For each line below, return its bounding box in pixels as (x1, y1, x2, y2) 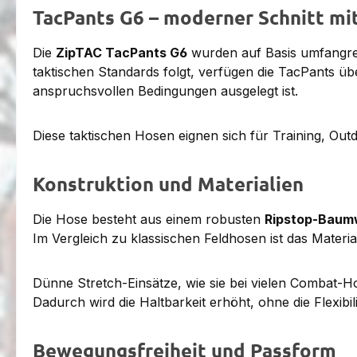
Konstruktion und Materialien (33, 171, 304, 196)
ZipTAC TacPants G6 (56, 44, 187, 61)
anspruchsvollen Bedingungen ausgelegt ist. (33, 82, 298, 99)
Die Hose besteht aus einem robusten (33, 210, 265, 227)
